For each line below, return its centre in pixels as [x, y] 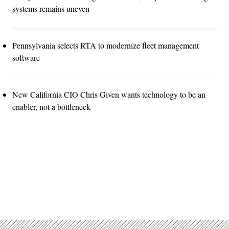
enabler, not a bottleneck [51, 107]
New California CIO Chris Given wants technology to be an [109, 95]
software [26, 58]
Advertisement [137, 180]
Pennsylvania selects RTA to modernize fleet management [106, 45]
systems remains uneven [51, 9]
